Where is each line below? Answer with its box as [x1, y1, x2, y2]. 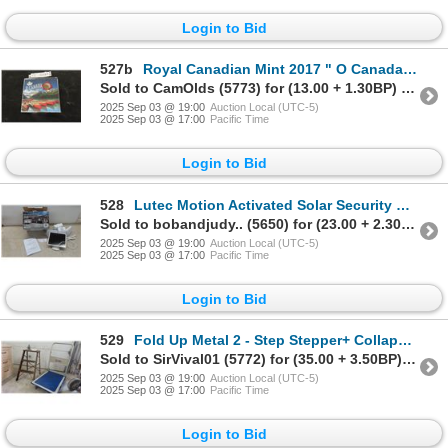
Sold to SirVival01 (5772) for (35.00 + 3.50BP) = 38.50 [402, 351, 416, 368]
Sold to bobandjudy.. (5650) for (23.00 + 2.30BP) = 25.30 [401, 215, 415, 232]
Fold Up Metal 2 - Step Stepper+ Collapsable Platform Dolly [134, 332, 398, 349]
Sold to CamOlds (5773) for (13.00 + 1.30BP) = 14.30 [401, 80, 415, 97]
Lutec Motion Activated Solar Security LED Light [134, 196, 396, 213]
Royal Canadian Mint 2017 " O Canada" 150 [143, 61, 403, 78]
